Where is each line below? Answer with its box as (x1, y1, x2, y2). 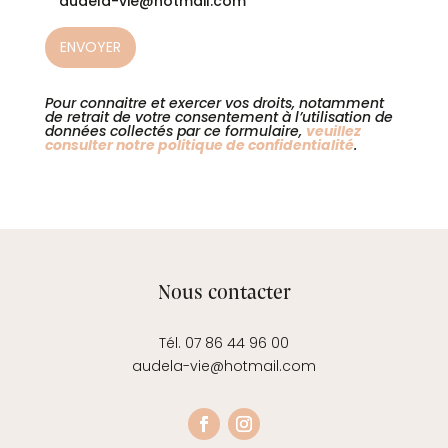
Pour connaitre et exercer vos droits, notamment (44, 92, 384, 113)
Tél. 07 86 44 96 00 (159, 333, 289, 354)
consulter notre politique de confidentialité (44, 134, 354, 155)
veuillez (305, 120, 361, 141)
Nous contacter (157, 276, 291, 306)
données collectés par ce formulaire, (44, 120, 306, 141)
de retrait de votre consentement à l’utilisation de (44, 106, 393, 127)
